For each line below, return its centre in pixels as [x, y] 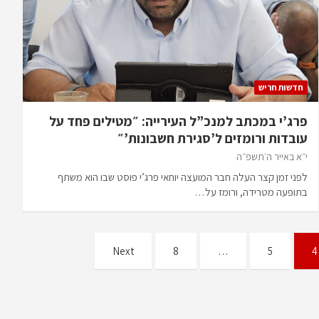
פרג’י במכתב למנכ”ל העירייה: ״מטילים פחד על [178, 121]
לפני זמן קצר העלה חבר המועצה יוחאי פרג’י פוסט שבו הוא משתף [182, 177]
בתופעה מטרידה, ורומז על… [251, 192]
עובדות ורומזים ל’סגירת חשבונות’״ [212, 138]
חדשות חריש [281, 87]
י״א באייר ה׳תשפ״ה [272, 156]
